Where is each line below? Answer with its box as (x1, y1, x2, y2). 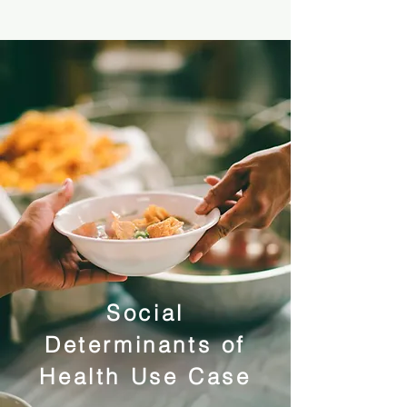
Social (106, 300, 184, 326)
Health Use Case (39, 363, 252, 390)
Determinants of (44, 332, 246, 358)
